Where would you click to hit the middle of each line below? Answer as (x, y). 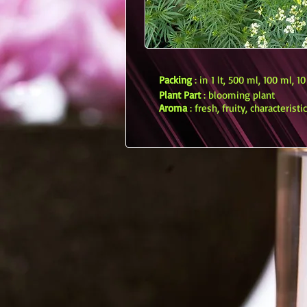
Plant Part (180, 95)
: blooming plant (238, 95)
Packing (175, 80)
